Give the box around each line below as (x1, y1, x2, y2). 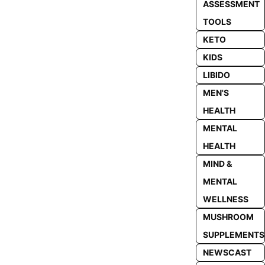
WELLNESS (202, 194, 248, 204)
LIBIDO (202, 70, 230, 80)
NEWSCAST (202, 247, 251, 257)
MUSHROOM (202, 212, 254, 222)
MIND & (202, 159, 232, 169)
